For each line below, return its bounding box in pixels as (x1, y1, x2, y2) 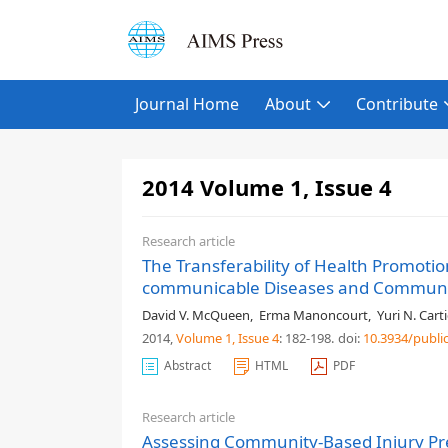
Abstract (164, 357, 211, 374)
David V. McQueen (142, 306, 250, 324)
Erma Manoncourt (259, 306, 368, 324)
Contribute (356, 93, 438, 115)
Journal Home (135, 93, 239, 115)
